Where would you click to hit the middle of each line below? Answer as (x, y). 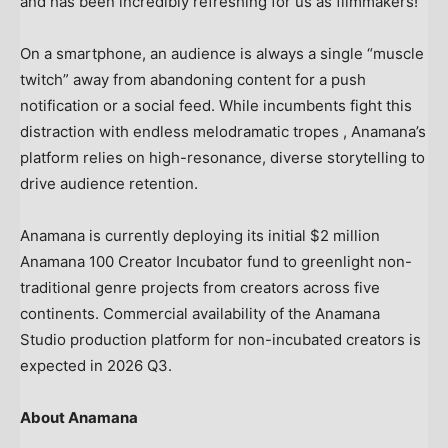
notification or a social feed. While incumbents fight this (216, 106)
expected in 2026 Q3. (96, 366)
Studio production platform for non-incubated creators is (220, 340)
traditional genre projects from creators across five (200, 288)
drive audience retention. (111, 184)
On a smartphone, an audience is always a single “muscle (222, 54)
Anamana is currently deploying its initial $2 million (200, 236)
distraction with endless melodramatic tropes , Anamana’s (223, 132)
